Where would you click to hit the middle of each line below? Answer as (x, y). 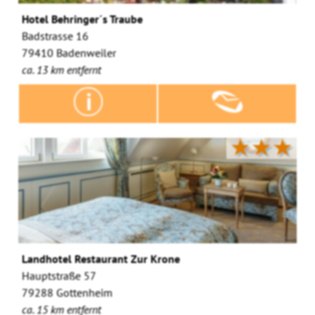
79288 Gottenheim (67, 292)
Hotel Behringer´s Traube (83, 19)
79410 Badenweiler (69, 52)
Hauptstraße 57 (59, 275)
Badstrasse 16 (56, 36)
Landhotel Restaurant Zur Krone (101, 258)
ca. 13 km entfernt (62, 69)
